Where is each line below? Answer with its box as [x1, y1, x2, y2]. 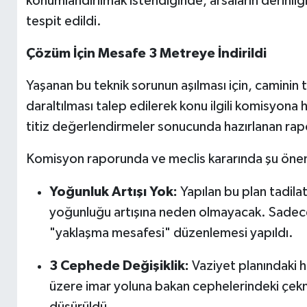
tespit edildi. [25, 14, 101, 28]
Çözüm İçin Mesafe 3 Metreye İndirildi [25, 46, 267, 60]
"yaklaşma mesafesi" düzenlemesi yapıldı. [49, 225, 293, 240]
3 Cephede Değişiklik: [49, 258, 189, 273]
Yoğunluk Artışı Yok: [49, 184, 177, 199]
